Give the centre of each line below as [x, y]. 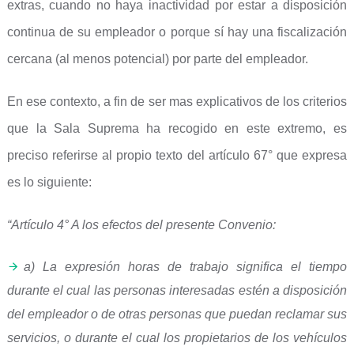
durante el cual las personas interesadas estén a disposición [177, 290]
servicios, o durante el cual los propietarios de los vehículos [177, 338]
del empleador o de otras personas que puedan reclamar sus [177, 314]
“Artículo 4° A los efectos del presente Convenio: [141, 225]
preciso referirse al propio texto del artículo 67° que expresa [177, 155]
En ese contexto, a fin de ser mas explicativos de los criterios [177, 102]
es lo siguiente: [49, 182]
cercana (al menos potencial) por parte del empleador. [157, 59]
